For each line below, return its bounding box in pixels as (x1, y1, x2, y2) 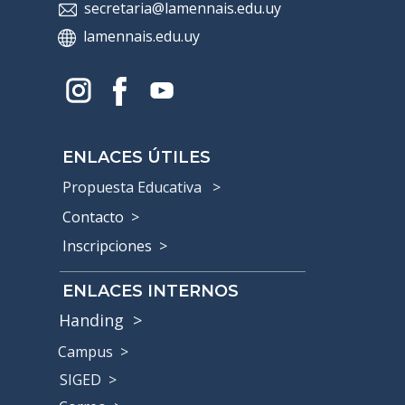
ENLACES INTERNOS (62, 281, 239, 302)
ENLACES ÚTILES (62, 147, 211, 168)
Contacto (62, 207, 127, 228)
